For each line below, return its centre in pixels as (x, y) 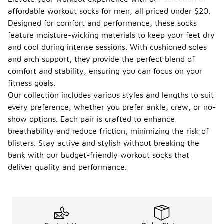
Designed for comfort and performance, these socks (102, 23)
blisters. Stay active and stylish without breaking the (104, 143)
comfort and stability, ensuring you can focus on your (105, 71)
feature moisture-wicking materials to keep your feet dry (111, 35)
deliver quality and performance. (67, 167)
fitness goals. (32, 83)
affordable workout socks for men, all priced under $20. (109, 11)
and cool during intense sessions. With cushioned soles (107, 47)
